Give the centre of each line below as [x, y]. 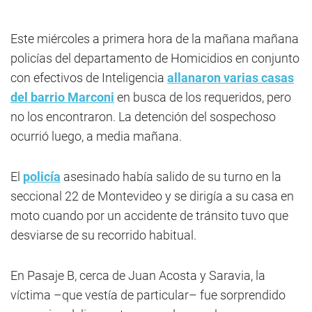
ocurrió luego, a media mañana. [96, 136]
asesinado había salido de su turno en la [171, 177]
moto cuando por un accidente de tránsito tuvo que [149, 216]
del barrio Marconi [62, 97]
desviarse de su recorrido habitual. [103, 235]
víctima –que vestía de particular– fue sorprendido [148, 295]
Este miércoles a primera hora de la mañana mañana [155, 39]
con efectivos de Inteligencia [89, 78]
